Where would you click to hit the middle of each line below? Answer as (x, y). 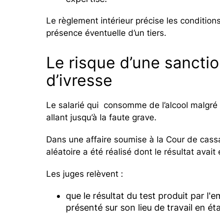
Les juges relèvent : (85, 174)
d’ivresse (80, 80)
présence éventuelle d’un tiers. (107, 33)
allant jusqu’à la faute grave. (102, 117)
